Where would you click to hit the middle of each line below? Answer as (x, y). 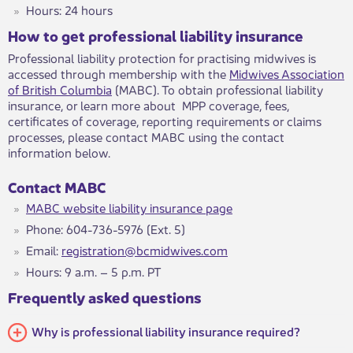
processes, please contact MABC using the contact (146, 136)
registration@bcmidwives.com (145, 249)
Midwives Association (287, 73)
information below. (59, 152)
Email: (44, 249)
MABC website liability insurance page (129, 207)
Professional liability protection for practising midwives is (162, 57)
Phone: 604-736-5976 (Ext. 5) (106, 228)
